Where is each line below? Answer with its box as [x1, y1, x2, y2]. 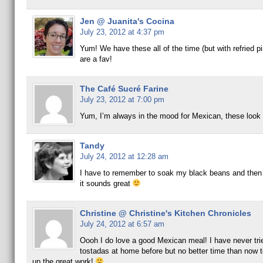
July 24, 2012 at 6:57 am [79, 220, 164, 228]
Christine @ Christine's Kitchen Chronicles [79, 208, 251, 218]
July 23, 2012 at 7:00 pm [79, 95, 164, 104]
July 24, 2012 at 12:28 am [79, 152, 168, 161]
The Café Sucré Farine [79, 84, 168, 93]
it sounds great [79, 179, 133, 188]
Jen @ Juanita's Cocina [79, 16, 174, 26]
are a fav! [79, 55, 112, 63]
